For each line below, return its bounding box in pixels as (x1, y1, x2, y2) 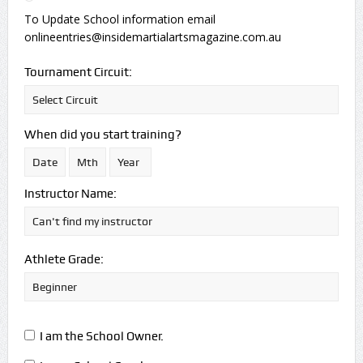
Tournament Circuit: (23, 64, 132, 79)
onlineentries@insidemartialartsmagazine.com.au (23, 28, 281, 45)
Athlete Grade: (23, 251, 104, 267)
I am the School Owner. (39, 328, 164, 344)
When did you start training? (23, 126, 181, 142)
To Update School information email (23, 11, 216, 27)
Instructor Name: (23, 186, 117, 201)
